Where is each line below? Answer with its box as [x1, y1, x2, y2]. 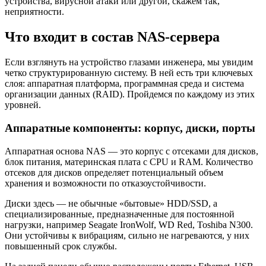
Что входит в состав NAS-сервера [5, 29, 220, 45]
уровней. [5, 100, 41, 110]
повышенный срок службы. [5, 240, 117, 251]
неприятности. [5, 7, 64, 17]
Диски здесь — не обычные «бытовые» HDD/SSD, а [5, 198, 217, 208]
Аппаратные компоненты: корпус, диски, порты [5, 121, 255, 134]
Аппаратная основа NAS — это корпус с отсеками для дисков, [5, 145, 258, 156]
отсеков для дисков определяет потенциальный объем [5, 167, 223, 178]
